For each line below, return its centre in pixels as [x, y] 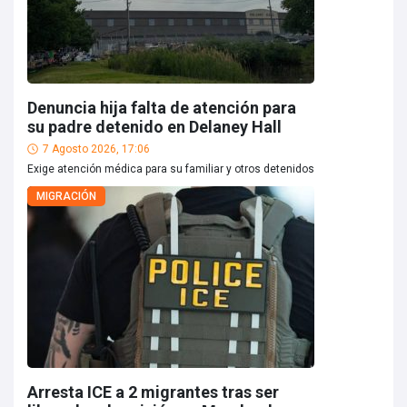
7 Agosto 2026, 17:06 [96, 149]
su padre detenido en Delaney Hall [154, 127]
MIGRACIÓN [66, 196]
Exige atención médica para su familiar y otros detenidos [171, 169]
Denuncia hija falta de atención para [162, 108]
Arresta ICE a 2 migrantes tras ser [153, 392]
